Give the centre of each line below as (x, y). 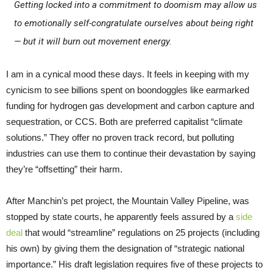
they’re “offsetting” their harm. (66, 169)
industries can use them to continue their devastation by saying (131, 153)
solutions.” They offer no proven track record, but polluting (120, 137)
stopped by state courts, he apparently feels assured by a (121, 216)
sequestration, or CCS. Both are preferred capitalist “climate (124, 121)
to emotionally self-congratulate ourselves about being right (133, 23)
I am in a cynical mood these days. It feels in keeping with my (128, 74)
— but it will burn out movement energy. (93, 41)
